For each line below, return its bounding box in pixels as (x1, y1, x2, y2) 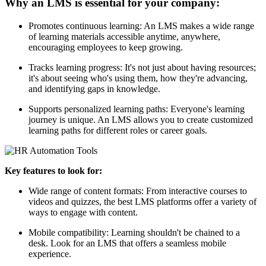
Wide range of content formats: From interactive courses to (28, 185, 247, 196)
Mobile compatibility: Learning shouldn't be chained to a (28, 227, 240, 237)
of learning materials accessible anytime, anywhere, (28, 31, 220, 42)
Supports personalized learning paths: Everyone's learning (28, 103, 245, 114)
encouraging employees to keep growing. (28, 42, 183, 52)
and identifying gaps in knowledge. (28, 83, 160, 94)
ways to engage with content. (28, 207, 138, 217)
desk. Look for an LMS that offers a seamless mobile (28, 237, 226, 248)
